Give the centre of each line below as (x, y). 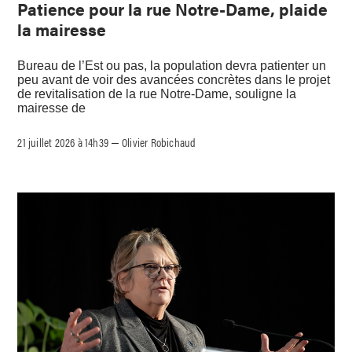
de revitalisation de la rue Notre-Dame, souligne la (157, 94)
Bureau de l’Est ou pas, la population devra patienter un (172, 66)
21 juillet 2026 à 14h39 (63, 142)
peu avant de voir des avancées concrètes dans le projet (174, 80)
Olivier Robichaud (159, 142)
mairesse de (52, 108)
